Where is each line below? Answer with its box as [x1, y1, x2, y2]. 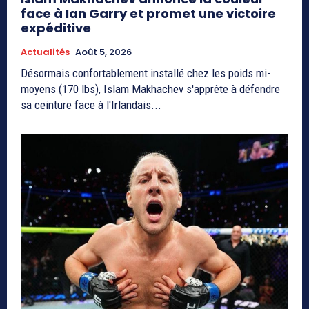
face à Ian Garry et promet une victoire [21, 5, 276, 23]
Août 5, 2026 [75, 46, 132, 59]
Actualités [21, 46, 70, 59]
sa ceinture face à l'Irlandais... [21, 98, 161, 112]
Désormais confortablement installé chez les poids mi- [21, 66, 270, 81]
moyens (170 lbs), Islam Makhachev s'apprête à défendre [21, 82, 280, 97]
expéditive [21, 19, 91, 37]
